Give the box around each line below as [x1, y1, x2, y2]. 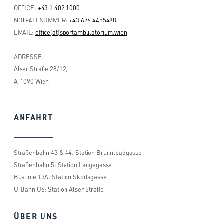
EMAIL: [14, 28, 35, 36]
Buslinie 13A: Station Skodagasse [14, 173, 107, 181]
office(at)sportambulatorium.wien [35, 28, 127, 36]
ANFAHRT [14, 111, 53, 122]
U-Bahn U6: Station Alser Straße [14, 185, 104, 194]
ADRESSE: [14, 52, 44, 61]
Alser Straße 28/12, [14, 65, 67, 73]
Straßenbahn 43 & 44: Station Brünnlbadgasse [14, 149, 142, 157]
